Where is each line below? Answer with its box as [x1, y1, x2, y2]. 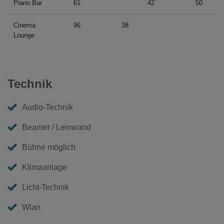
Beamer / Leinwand [22, 122, 91, 131]
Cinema [13, 21, 35, 29]
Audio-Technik [22, 102, 73, 111]
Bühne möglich [22, 142, 76, 151]
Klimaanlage [22, 162, 67, 171]
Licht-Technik [22, 182, 69, 191]
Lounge [13, 31, 34, 39]
